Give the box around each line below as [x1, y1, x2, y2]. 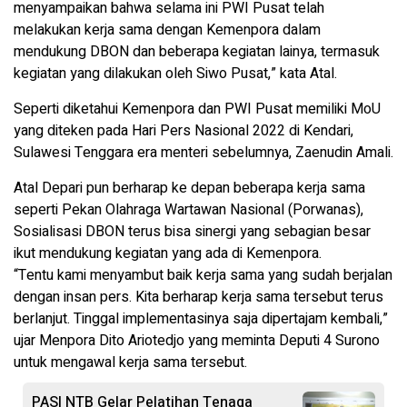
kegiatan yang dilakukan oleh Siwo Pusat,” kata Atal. [14, 62, 337, 84]
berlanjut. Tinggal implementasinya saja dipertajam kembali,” [14, 307, 388, 330]
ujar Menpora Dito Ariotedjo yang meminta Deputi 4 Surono [14, 329, 380, 352]
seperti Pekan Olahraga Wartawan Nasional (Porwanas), [14, 198, 363, 221]
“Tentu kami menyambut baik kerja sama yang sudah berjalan [14, 263, 392, 286]
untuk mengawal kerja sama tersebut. [14, 351, 247, 373]
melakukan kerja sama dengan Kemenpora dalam [14, 18, 321, 41]
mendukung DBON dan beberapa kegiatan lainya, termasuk [14, 40, 380, 63]
